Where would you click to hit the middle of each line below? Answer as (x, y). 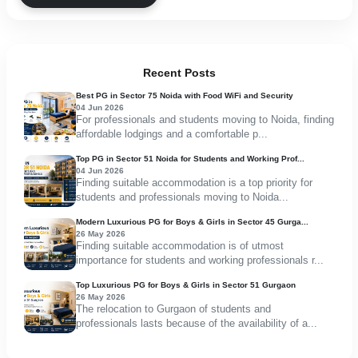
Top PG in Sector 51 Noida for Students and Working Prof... (190, 158)
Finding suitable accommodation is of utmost (179, 246)
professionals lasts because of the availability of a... (196, 324)
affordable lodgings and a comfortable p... (171, 134)
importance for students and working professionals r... (199, 261)
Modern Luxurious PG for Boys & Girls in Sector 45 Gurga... (192, 221)
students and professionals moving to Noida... (182, 197)
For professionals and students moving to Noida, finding (205, 120)
